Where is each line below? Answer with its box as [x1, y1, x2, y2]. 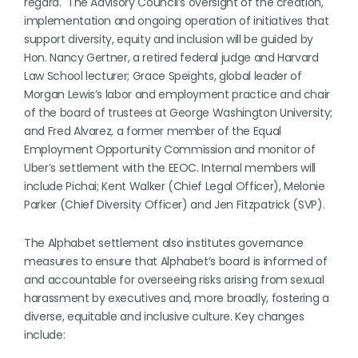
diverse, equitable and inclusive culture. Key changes [24, 308, 304, 324]
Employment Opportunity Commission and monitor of [24, 141, 316, 157]
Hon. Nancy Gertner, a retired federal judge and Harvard [24, 50, 319, 66]
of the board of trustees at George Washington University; [24, 105, 333, 121]
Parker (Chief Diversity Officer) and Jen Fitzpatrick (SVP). [24, 197, 325, 213]
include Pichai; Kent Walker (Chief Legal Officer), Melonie [24, 178, 325, 194]
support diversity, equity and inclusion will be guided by [24, 31, 314, 47]
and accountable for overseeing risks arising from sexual [24, 272, 324, 288]
